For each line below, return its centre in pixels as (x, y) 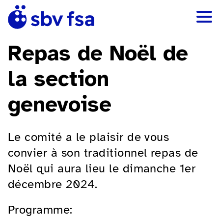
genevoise (60, 104)
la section (58, 79)
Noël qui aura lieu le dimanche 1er (102, 168)
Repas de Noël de (98, 53)
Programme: (40, 209)
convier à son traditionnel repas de (103, 152)
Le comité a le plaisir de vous (89, 137)
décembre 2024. (53, 184)
